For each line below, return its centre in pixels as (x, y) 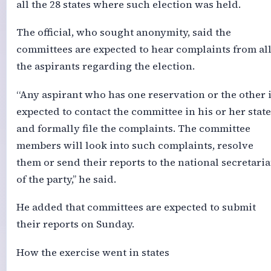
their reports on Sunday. (75, 224)
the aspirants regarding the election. (105, 67)
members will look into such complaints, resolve (135, 145)
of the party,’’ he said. (66, 179)
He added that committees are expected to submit (136, 207)
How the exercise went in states (93, 252)
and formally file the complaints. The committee (133, 128)
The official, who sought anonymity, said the (123, 33)
